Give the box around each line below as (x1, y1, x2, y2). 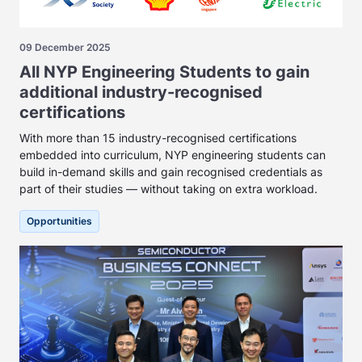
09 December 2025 (19, 41, 111, 54)
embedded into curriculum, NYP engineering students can (19, 148, 326, 162)
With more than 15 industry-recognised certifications (19, 131, 297, 145)
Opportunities (27, 215, 92, 228)
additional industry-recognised (19, 82, 263, 103)
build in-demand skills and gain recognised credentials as (19, 165, 322, 179)
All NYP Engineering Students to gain (19, 62, 309, 82)
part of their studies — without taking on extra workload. (19, 182, 318, 196)
